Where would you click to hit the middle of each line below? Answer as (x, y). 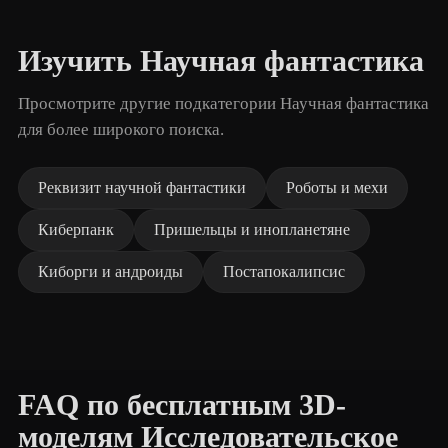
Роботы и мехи (337, 187)
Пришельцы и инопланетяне (252, 229)
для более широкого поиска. (121, 129)
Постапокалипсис (284, 271)
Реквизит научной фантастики (142, 187)
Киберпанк (76, 229)
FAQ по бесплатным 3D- (182, 405)
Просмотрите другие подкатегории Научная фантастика (223, 103)
